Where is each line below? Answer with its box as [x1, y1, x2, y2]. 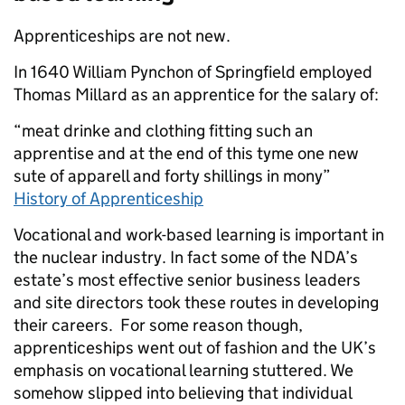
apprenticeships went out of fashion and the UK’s [14, 337, 376, 358]
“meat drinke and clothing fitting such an [14, 120, 313, 141]
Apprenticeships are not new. [14, 25, 231, 46]
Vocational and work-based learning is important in [14, 224, 384, 245]
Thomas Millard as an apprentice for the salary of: [14, 84, 379, 105]
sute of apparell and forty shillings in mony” [14, 165, 338, 186]
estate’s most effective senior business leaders [14, 269, 361, 290]
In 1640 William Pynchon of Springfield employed [14, 61, 372, 82]
